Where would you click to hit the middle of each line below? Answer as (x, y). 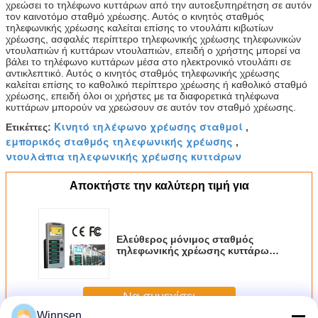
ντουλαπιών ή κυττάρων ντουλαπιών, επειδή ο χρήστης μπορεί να (153, 50)
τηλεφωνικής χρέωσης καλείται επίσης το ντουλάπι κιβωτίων (139, 27)
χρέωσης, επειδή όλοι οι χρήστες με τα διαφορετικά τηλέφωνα (142, 95)
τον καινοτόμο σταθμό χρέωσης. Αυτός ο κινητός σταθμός (135, 16)
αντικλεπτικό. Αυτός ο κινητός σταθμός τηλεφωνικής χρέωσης (143, 73)
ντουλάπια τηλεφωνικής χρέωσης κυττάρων (124, 156)
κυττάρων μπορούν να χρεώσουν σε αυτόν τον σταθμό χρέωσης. (151, 107)
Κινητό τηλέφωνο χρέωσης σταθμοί (148, 126)
